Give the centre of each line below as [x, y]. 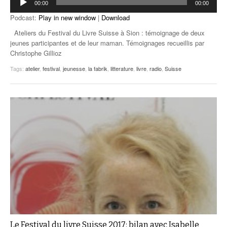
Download [116, 18]
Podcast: [24, 18]
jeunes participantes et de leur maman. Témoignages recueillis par [107, 43]
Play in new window [67, 18]
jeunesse [74, 69]
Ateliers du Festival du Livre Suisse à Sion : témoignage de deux [107, 33]
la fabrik [98, 69]
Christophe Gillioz [36, 53]
